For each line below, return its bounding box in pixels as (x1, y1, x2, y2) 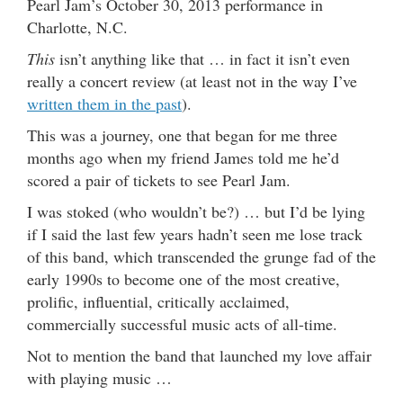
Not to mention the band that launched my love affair (27, 344, 372, 366)
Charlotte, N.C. (27, 15, 128, 38)
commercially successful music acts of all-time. (27, 312, 337, 335)
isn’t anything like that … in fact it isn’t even (55, 47, 350, 69)
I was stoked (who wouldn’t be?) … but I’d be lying (27, 200, 365, 222)
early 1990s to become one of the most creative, (27, 267, 340, 290)
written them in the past (27, 92, 182, 114)
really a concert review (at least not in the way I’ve (27, 69, 357, 92)
